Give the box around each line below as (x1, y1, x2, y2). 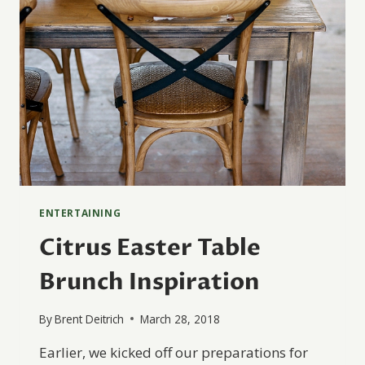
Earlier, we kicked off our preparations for (39, 342, 308, 362)
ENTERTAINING (39, 206, 121, 220)
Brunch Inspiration (39, 266, 260, 298)
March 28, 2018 (140, 310, 221, 327)
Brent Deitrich (55, 310, 125, 327)
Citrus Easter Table (39, 232, 261, 264)
